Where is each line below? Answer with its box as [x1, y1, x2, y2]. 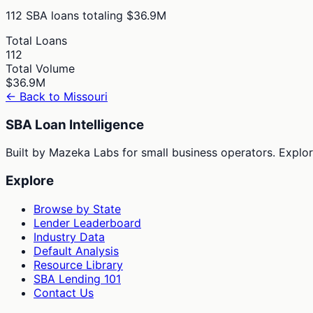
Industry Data [34, 229, 105, 244]
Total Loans [6, 33, 67, 48]
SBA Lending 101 [34, 271, 121, 286]
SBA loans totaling [22, 8, 123, 22]
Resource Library [34, 257, 123, 272]
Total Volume [6, 61, 75, 75]
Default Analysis [34, 243, 119, 258]
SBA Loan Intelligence [6, 116, 144, 133]
